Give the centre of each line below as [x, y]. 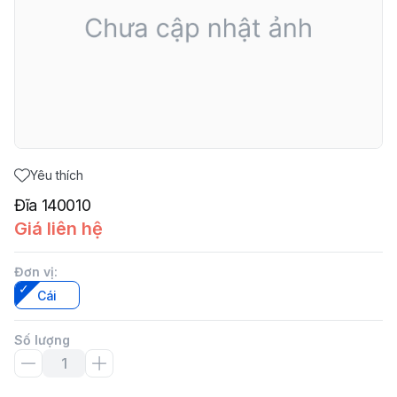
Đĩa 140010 [53, 205]
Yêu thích [57, 175]
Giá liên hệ [58, 229]
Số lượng [42, 340]
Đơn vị [34, 272]
